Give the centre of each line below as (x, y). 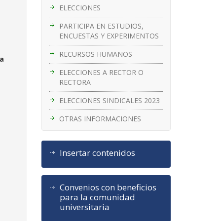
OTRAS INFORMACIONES (100, 118)
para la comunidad (97, 197)
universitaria (84, 207)
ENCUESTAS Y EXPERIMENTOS (109, 36)
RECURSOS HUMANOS (95, 54)
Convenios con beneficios (108, 187)
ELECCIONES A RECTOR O (101, 72)
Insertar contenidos (97, 152)
